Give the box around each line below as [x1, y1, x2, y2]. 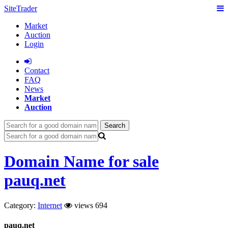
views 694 [72, 201, 107, 210]
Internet [38, 201, 62, 210]
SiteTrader [4, 4, 37, 13]
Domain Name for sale [4, 152, 159, 171]
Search [104, 122, 125, 129]
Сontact [24, 66, 49, 75]
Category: [4, 201, 38, 210]
